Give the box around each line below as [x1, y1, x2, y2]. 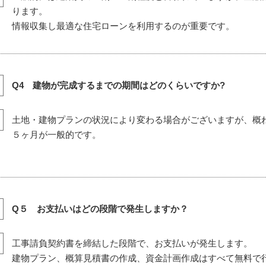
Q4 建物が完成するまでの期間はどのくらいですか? [12, 80, 225, 90]
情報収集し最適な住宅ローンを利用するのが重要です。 [12, 21, 235, 31]
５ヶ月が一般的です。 [12, 129, 101, 140]
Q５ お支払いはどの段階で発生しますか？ [12, 204, 188, 214]
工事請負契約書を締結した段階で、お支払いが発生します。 [12, 238, 252, 248]
